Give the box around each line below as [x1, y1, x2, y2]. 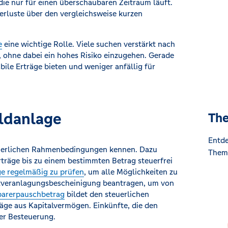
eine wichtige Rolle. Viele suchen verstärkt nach [2, 39, 175, 49]
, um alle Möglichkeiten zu [84, 167, 178, 177]
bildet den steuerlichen [65, 189, 149, 199]
